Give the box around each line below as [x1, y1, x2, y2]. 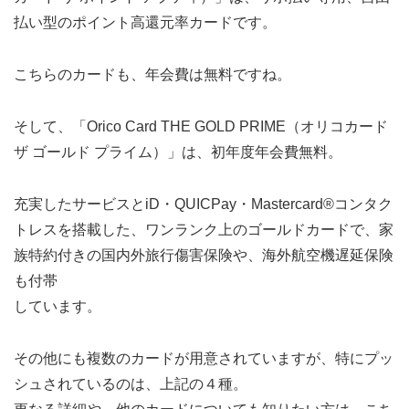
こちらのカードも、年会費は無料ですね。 [14, 67, 291, 83]
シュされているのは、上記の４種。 [14, 375, 247, 392]
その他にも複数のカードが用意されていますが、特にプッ [14, 350, 393, 366]
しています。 [14, 298, 101, 314]
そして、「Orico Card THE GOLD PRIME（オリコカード [14, 119, 388, 134]
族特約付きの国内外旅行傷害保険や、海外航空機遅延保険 [14, 246, 393, 263]
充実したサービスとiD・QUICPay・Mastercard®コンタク [14, 195, 393, 212]
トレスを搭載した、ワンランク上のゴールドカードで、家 [14, 221, 393, 237]
